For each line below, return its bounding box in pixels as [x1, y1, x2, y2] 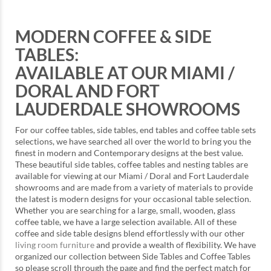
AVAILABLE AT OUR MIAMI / [15, 62, 235, 83]
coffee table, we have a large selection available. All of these [15, 217, 237, 227]
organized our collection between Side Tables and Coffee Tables [15, 251, 250, 262]
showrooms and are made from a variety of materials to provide [15, 182, 253, 193]
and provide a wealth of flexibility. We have [94, 240, 256, 250]
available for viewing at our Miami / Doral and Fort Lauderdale [15, 171, 249, 181]
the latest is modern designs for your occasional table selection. [15, 194, 251, 204]
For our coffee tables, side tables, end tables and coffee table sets [15, 125, 256, 135]
